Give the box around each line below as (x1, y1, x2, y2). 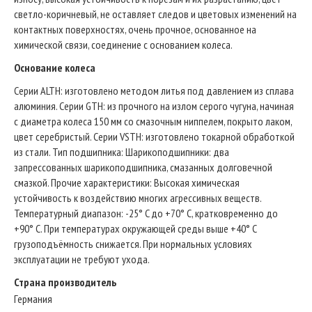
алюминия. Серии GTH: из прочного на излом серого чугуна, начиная (14, 99, 294, 113)
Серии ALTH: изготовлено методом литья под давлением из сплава (14, 84, 294, 97)
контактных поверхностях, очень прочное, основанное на (14, 22, 256, 36)
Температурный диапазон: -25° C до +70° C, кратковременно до (14, 206, 278, 220)
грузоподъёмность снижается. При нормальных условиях (14, 237, 252, 251)
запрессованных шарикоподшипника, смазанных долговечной (14, 160, 272, 174)
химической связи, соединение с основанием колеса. (14, 38, 233, 52)
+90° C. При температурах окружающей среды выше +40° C (14, 221, 256, 235)
